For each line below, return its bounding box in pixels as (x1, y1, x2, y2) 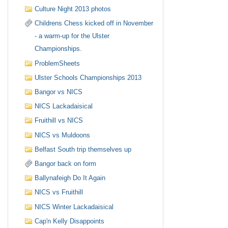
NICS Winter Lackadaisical (35, 203, 114, 211)
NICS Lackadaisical (35, 102, 93, 110)
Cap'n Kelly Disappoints (35, 217, 105, 225)
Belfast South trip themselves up (35, 145, 132, 153)
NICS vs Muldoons (35, 131, 91, 139)
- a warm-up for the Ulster (35, 32, 110, 40)
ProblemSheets (35, 59, 80, 67)
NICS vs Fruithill (35, 188, 83, 196)
